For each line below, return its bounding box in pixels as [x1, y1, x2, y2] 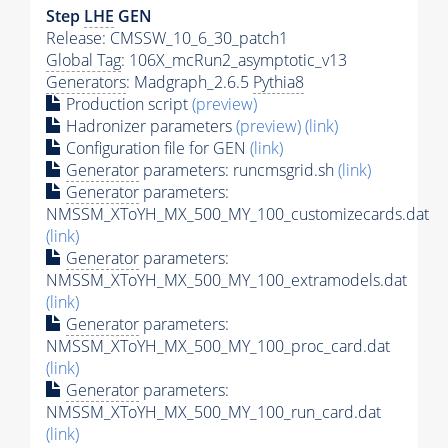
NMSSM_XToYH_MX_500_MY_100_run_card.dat [46, 401, 381, 424]
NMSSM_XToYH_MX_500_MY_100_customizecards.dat [46, 203, 429, 226]
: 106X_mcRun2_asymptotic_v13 [121, 49, 347, 72]
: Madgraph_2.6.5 [126, 71, 253, 94]
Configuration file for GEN [62, 137, 250, 160]
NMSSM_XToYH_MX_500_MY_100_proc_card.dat [46, 335, 390, 358]
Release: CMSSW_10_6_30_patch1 [46, 27, 288, 50]
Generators [46, 71, 126, 94]
